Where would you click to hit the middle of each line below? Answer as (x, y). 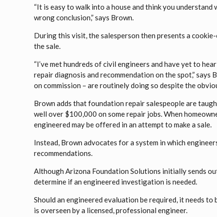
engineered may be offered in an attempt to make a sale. (123, 124)
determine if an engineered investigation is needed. (116, 182)
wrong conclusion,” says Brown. (84, 17)
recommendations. (63, 153)
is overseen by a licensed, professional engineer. (111, 210)
